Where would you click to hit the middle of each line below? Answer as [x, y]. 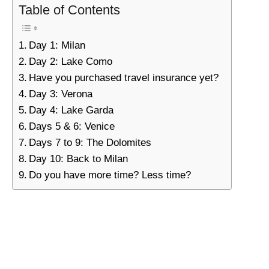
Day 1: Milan [57, 46]
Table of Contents [69, 10]
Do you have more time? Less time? [110, 175]
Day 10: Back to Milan [79, 159]
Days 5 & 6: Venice [72, 127]
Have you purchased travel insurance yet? [124, 78]
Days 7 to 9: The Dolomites [90, 143]
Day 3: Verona [61, 94]
